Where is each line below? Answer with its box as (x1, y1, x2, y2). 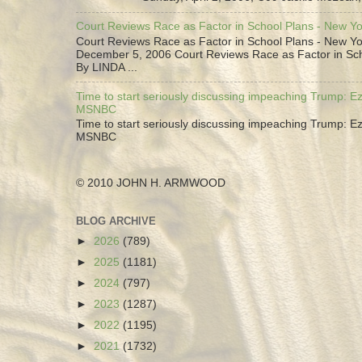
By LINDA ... (76, 61, 137, 74)
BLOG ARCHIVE (76, 214, 156, 227)
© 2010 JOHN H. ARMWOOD (76, 176, 225, 189)
